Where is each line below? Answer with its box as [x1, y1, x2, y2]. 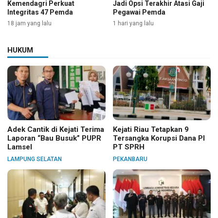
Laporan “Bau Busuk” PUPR [7, 134, 101, 143]
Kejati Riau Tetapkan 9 [112, 125, 189, 134]
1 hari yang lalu [112, 19, 154, 27]
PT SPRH [112, 143, 145, 152]
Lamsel [7, 143, 32, 152]
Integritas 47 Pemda [7, 8, 73, 16]
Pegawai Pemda [112, 8, 165, 16]
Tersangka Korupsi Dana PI [112, 134, 205, 143]
